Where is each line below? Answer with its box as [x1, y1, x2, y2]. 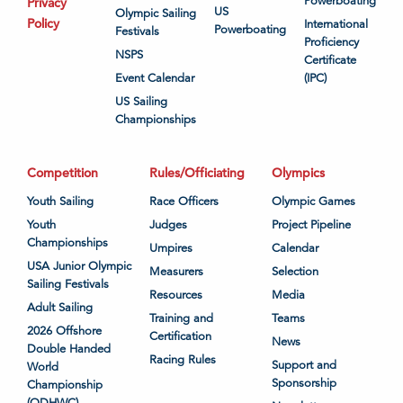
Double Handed [27, 342, 111, 357]
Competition [27, 165, 98, 182]
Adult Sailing [27, 300, 93, 316]
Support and [272, 358, 336, 373]
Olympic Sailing [115, 6, 196, 22]
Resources [149, 288, 202, 303]
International [304, 17, 368, 32]
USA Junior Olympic [27, 259, 131, 274]
